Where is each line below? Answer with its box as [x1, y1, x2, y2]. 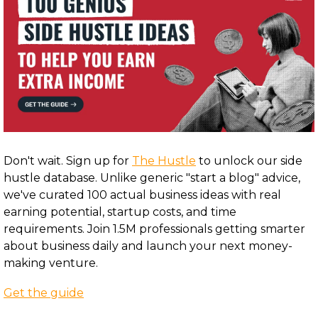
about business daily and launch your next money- [4, 238, 292, 253]
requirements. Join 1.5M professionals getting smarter [4, 221, 305, 236]
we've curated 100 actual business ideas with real [4, 187, 281, 202]
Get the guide [4, 285, 84, 300]
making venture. [4, 256, 98, 270]
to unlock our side [196, 153, 302, 168]
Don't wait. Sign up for [4, 153, 132, 168]
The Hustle [132, 153, 196, 168]
